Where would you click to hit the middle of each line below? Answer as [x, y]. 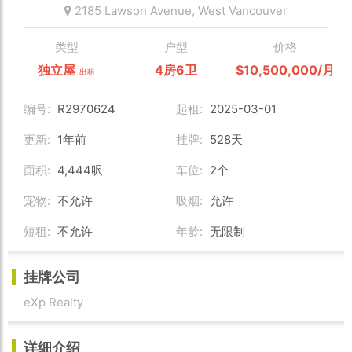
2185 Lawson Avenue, [135, 11]
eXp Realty [53, 302]
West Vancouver [243, 11]
